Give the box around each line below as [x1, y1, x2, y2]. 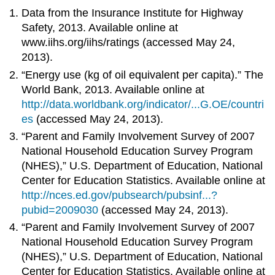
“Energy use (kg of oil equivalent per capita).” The [21, 68, 264, 81]
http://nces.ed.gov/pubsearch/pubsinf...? [21, 188, 218, 201]
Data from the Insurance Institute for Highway [21, 7, 244, 20]
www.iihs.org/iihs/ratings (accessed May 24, [21, 36, 236, 49]
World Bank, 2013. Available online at [21, 83, 205, 96]
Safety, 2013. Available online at [21, 21, 179, 34]
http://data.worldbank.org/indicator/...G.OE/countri [21, 98, 265, 110]
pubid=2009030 [21, 203, 99, 216]
